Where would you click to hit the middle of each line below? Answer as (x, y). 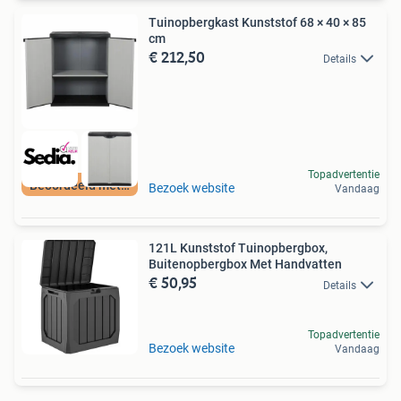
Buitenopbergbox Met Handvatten (245, 264)
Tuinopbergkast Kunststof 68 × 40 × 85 (257, 23)
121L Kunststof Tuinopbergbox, (238, 248)
